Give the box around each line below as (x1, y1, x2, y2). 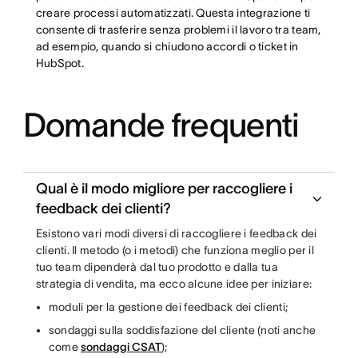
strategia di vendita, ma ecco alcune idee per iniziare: (35, 277, 315, 290)
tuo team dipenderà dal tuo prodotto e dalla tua (35, 261, 278, 273)
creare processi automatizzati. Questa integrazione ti (35, 6, 311, 19)
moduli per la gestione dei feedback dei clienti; (48, 300, 291, 313)
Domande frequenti (22, 106, 300, 143)
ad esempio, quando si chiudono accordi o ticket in (35, 40, 299, 53)
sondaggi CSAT (81, 340, 162, 353)
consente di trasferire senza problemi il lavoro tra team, (35, 23, 321, 36)
